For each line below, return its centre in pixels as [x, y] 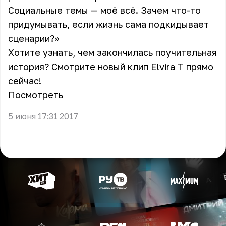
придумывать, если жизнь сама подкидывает [108, 24]
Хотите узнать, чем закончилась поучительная [112, 52]
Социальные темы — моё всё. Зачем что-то [104, 10]
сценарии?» [34, 38]
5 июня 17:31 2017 [43, 116]
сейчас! [25, 81]
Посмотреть [36, 95]
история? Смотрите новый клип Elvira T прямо [111, 67]
